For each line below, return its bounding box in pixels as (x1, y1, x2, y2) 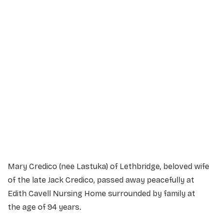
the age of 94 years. (8, 202, 81, 212)
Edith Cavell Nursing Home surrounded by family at (8, 188, 195, 198)
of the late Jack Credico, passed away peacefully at (8, 175, 194, 185)
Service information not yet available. (28, 119, 176, 129)
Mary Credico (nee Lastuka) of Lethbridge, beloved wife (8, 161, 209, 171)
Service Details (28, 77, 117, 95)
